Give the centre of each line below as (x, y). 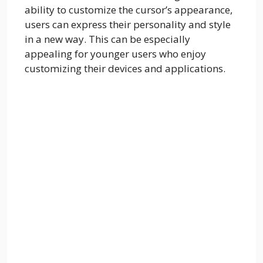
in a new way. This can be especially (107, 39)
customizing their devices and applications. (125, 68)
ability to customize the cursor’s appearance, (129, 9)
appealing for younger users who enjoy (115, 53)
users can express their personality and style (128, 24)
